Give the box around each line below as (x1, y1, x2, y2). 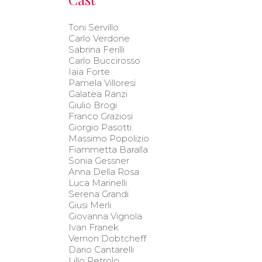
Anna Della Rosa (68, 166, 139, 177)
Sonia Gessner (68, 154, 129, 166)
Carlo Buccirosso (68, 54, 140, 66)
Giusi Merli (68, 199, 111, 211)
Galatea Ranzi (68, 88, 127, 99)
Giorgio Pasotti (68, 121, 132, 133)
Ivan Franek (68, 221, 119, 233)
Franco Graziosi (68, 110, 133, 122)
